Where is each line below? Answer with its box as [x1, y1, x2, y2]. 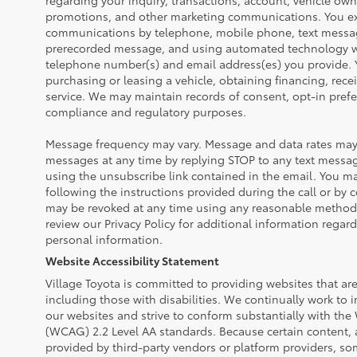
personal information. [45, 231, 163, 247]
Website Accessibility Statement [45, 253, 219, 269]
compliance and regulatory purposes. [45, 104, 246, 120]
